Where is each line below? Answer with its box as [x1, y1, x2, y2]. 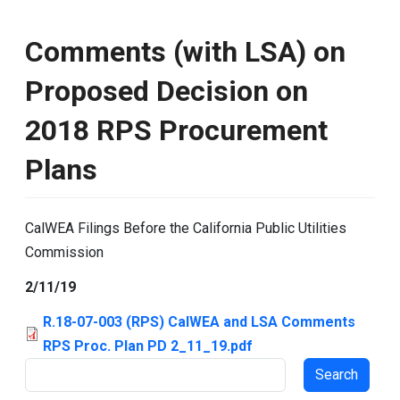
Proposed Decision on [25, 74, 308, 108]
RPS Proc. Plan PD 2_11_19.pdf [43, 337, 253, 354]
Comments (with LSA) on [25, 35, 346, 69]
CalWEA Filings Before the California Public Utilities [25, 220, 346, 237]
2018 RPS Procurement [25, 113, 328, 147]
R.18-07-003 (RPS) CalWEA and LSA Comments [43, 313, 355, 330]
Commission [25, 244, 104, 261]
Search [24, 361, 67, 378]
